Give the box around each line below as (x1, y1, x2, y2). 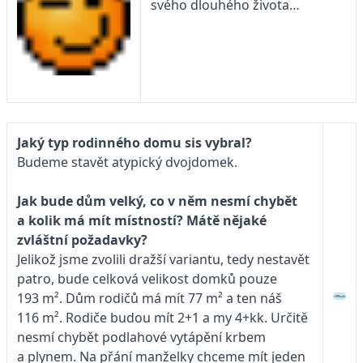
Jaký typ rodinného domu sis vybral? (17, 133, 252, 152)
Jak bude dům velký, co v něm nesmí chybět (17, 191, 297, 210)
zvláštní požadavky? (17, 230, 147, 249)
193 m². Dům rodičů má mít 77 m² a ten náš (17, 288, 282, 307)
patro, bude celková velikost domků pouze (17, 269, 277, 288)
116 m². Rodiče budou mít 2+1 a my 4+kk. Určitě (17, 308, 308, 327)
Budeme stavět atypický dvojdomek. (17, 152, 237, 171)
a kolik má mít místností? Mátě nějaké (17, 211, 267, 229)
